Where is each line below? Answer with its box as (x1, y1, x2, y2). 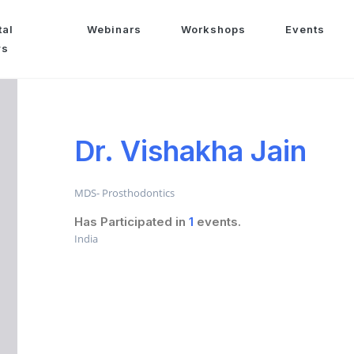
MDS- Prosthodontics (74, 186, 175, 200)
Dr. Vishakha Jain (74, 134, 307, 168)
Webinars (87, 23, 142, 36)
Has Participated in (74, 214, 189, 229)
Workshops (181, 23, 247, 36)
